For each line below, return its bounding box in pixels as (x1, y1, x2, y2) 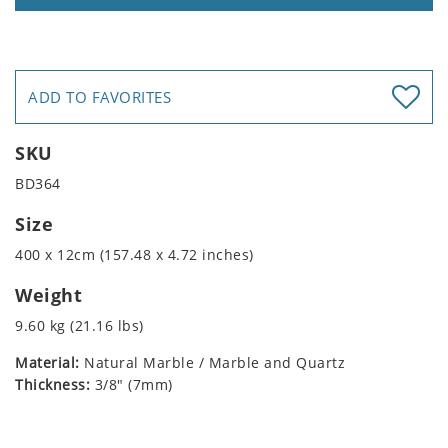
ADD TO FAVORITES (28, 86, 171, 107)
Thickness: (15, 374, 90, 394)
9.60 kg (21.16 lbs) (15, 315, 144, 335)
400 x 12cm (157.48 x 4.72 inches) (15, 244, 254, 264)
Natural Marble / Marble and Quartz (79, 352, 345, 372)
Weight (15, 282, 82, 307)
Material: (15, 352, 80, 372)
